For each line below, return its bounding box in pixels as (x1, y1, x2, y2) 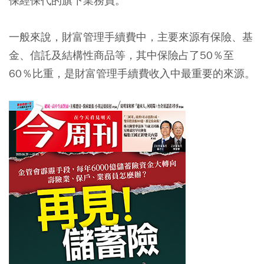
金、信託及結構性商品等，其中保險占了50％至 (9, 48, 234, 62)
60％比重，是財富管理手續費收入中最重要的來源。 (9, 66, 255, 80)
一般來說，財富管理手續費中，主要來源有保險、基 (9, 29, 253, 44)
